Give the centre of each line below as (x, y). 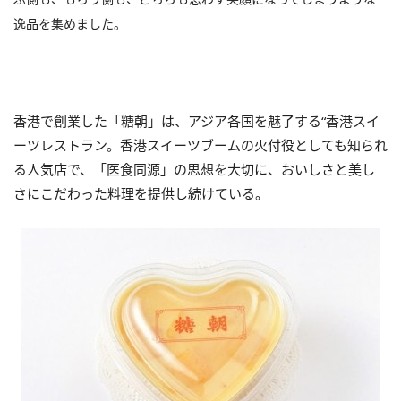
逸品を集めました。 (70, 23)
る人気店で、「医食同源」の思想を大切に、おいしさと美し (194, 169)
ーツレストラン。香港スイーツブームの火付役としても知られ (200, 145)
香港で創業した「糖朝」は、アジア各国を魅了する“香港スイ (196, 120)
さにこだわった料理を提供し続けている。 (141, 193)
